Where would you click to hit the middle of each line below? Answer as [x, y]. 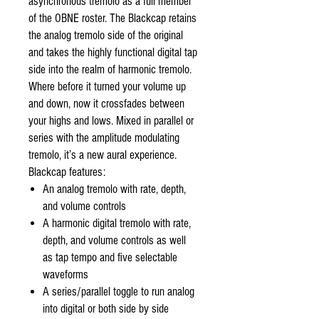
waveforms [66, 274]
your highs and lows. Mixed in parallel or [111, 121]
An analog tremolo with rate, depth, [114, 189]
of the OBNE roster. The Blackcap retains [113, 18]
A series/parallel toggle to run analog [119, 292]
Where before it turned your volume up [107, 87]
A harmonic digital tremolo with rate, [117, 223]
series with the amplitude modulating [104, 138]
